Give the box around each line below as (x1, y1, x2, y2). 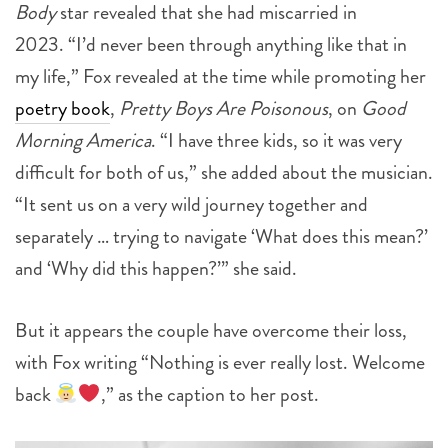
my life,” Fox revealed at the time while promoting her (15, 62, 426, 92)
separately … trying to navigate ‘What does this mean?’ (15, 222, 428, 252)
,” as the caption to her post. (100, 380, 323, 410)
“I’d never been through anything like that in (68, 30, 407, 60)
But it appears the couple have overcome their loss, (15, 316, 407, 346)
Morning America (15, 126, 151, 156)
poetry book (15, 94, 110, 124)
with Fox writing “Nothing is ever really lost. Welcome (15, 348, 425, 378)
